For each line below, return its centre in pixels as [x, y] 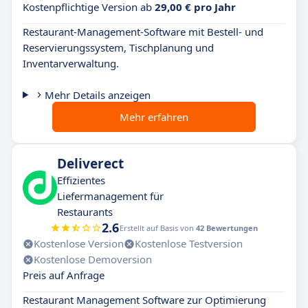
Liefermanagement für [110, 196]
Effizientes [81, 180]
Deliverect [90, 164]
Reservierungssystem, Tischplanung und [118, 47]
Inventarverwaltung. [71, 63]
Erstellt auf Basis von [158, 228]
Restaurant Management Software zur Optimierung [144, 300]
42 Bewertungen [227, 228]
